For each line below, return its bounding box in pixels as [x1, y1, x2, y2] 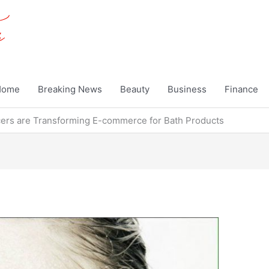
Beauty [120, 83, 150, 95]
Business [168, 83, 207, 95]
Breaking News [38, 83, 102, 95]
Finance [225, 83, 258, 95]
